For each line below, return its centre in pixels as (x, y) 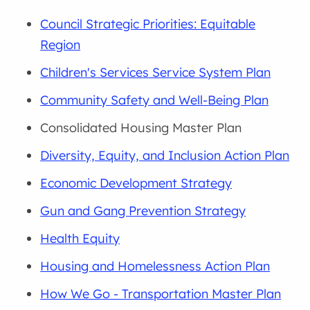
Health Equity (80, 239)
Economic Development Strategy (136, 183)
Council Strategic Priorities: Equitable (148, 24)
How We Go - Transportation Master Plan (161, 294)
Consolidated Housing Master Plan (141, 128)
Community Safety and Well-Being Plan (155, 100)
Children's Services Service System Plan (156, 73)
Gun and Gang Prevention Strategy (143, 211)
